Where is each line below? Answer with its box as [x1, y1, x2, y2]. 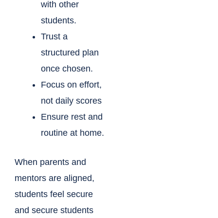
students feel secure [15, 189, 93, 200]
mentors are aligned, [15, 173, 94, 183]
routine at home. [41, 128, 104, 138]
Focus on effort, [41, 80, 102, 90]
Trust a [41, 32, 68, 42]
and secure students [15, 205, 93, 216]
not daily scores [41, 96, 102, 106]
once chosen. [41, 64, 93, 74]
